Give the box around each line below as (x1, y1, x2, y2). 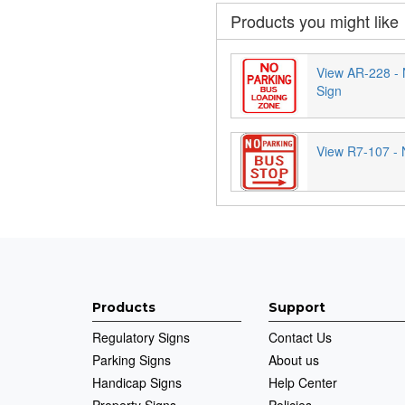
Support (268, 298, 325, 316)
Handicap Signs (92, 372, 182, 391)
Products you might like (231, 8, 399, 33)
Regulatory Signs (92, 327, 190, 346)
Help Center (268, 372, 337, 391)
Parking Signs (92, 350, 171, 369)
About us (268, 350, 319, 369)
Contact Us (268, 327, 332, 346)
